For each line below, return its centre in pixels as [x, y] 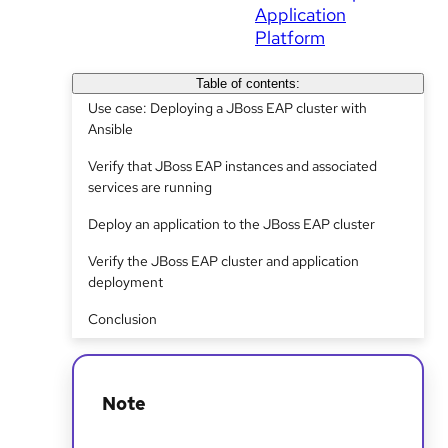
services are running [150, 187]
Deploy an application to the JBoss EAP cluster [231, 224]
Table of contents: [247, 83]
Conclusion [122, 319]
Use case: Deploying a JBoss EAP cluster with [227, 108]
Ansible [110, 129]
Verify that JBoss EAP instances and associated [232, 166]
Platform [290, 37]
